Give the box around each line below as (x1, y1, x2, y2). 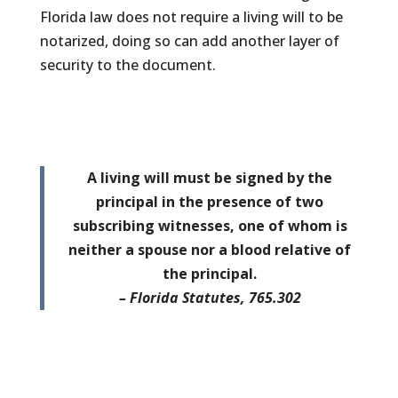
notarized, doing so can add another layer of (39, 30, 339, 51)
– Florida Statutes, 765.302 (118, 287, 301, 307)
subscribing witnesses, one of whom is (72, 215, 347, 235)
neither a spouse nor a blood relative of (68, 239, 352, 259)
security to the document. (39, 54, 216, 75)
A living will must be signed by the (87, 167, 333, 187)
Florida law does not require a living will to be (39, 6, 343, 27)
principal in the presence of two (96, 191, 324, 211)
